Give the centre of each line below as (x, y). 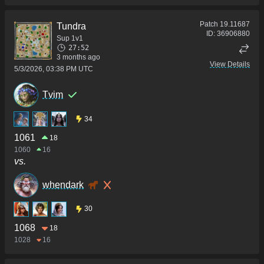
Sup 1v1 (70, 39)
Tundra (71, 27)
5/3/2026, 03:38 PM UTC (54, 69)
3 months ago (78, 57)
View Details (230, 65)
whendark (63, 184)
